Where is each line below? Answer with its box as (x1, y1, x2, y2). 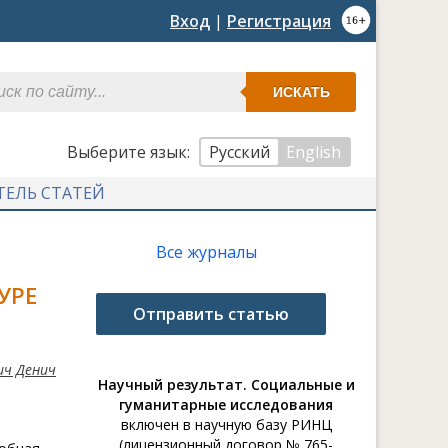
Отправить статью (133, 303, 289, 325)
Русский (209, 141, 270, 163)
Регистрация (227, 10, 331, 32)
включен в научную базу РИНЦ (120, 415, 332, 434)
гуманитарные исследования (119, 395, 333, 414)
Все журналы (155, 241, 257, 263)
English (286, 141, 341, 163)
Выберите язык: (67, 141, 194, 163)
